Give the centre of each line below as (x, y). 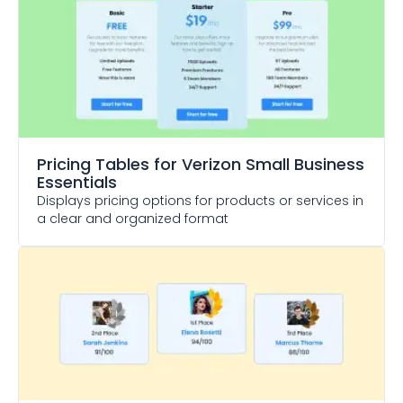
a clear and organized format (133, 219)
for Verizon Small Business (259, 164)
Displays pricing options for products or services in (200, 201)
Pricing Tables (93, 164)
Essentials (77, 182)
